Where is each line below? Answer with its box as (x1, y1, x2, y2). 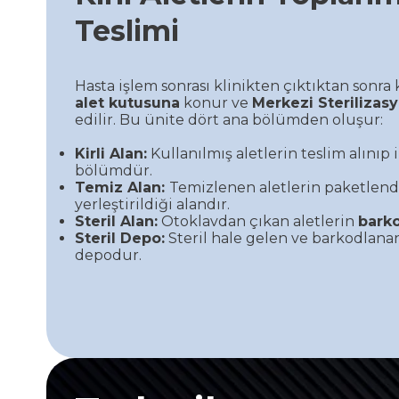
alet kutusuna (75, 94, 180, 111)
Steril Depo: (75, 229, 165, 247)
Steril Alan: (75, 212, 158, 230)
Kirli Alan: (75, 144, 147, 162)
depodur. (75, 246, 142, 264)
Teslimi (75, 12, 179, 48)
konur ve (180, 94, 252, 111)
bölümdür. (75, 161, 152, 179)
